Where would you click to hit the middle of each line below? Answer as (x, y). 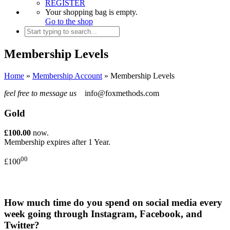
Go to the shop (69, 21)
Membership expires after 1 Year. (57, 142)
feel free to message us (40, 93)
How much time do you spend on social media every (113, 203)
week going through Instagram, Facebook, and (103, 214)
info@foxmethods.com (121, 93)
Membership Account (67, 75)
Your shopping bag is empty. (91, 12)
